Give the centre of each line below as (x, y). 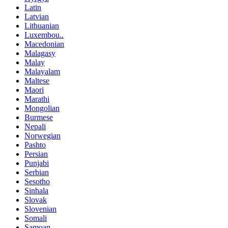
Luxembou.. (44, 35)
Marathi (37, 99)
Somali (36, 218)
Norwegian (42, 136)
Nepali (35, 127)
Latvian (37, 17)
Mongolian (42, 108)
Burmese (39, 118)
